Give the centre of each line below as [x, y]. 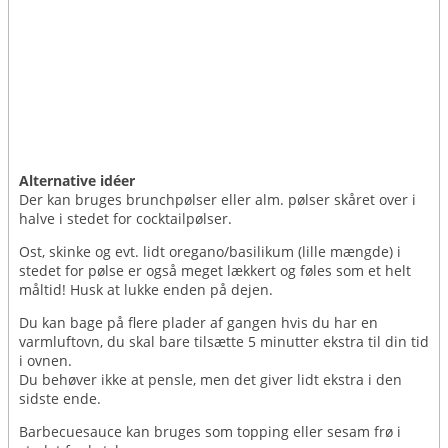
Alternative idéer [77, 180]
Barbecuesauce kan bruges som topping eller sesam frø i [210, 431]
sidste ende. [60, 398]
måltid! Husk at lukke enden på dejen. [146, 289]
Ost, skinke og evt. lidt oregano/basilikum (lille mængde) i [210, 251]
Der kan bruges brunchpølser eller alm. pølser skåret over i [217, 199]
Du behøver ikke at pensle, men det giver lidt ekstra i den [210, 379]
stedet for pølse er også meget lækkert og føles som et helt [215, 270]
